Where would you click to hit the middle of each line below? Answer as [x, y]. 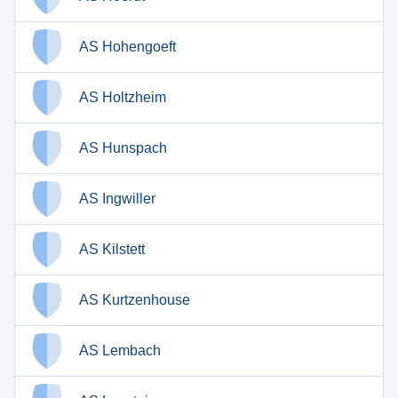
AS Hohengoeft [127, 47]
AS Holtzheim [123, 97]
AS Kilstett [112, 249]
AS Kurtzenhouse [135, 300]
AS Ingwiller [117, 199]
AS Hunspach [123, 148]
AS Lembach [120, 350]
